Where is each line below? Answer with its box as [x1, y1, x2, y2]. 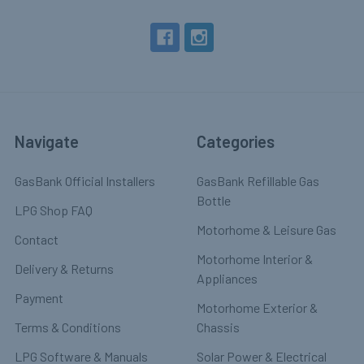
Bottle [197, 192, 231, 208]
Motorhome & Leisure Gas [197, 221, 336, 237]
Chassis [197, 318, 240, 335]
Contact [15, 231, 58, 247]
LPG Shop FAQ [15, 201, 93, 218]
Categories [197, 131, 275, 151]
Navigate [15, 131, 79, 151]
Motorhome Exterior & [197, 299, 318, 315]
